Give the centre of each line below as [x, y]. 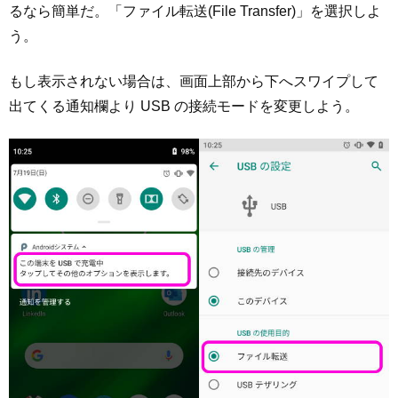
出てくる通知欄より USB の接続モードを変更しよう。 [184, 106]
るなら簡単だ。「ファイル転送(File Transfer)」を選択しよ [195, 12]
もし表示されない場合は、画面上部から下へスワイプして [194, 81]
